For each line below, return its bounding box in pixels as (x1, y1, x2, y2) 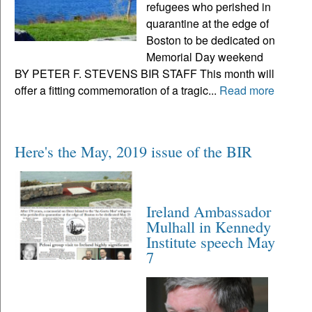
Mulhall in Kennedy (146, 215, 272, 237)
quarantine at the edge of (146, 15, 270, 31)
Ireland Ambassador (146, 200, 272, 221)
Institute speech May (146, 231, 276, 252)
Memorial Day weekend (146, 48, 264, 65)
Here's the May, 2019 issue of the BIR (15, 140, 252, 162)
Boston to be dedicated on (146, 31, 276, 48)
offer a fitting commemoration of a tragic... (15, 81, 219, 98)
